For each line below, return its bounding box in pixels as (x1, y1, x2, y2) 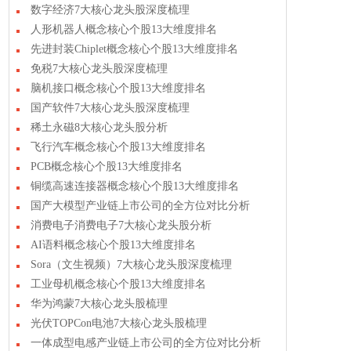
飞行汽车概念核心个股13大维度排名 (31, 141, 206, 153)
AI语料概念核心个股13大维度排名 (31, 239, 196, 251)
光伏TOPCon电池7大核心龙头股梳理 (31, 317, 207, 329)
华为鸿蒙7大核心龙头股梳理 (31, 298, 168, 309)
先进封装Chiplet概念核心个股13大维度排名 (31, 43, 238, 55)
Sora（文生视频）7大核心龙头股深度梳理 (31, 259, 232, 270)
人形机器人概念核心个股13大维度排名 (31, 24, 217, 35)
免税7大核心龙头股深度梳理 (31, 63, 168, 74)
